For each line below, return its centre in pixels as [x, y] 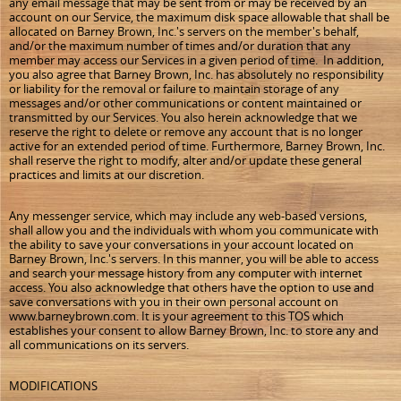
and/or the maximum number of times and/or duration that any [180, 46]
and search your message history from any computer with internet [186, 273]
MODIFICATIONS [53, 386]
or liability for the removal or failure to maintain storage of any [174, 89]
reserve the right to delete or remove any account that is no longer [186, 132]
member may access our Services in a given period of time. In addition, [196, 60]
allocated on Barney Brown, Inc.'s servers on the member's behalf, [184, 31]
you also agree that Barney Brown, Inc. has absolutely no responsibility [196, 74]
